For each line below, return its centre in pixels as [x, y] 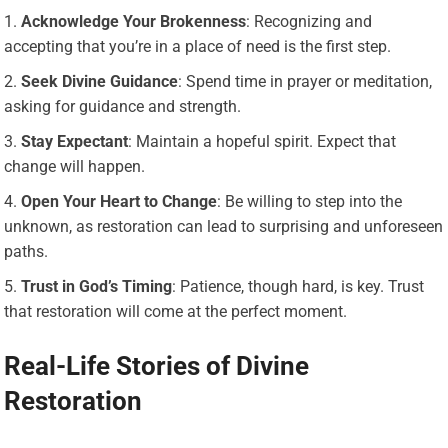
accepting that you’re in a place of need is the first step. [198, 46]
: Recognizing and [309, 21]
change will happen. [75, 166]
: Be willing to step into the [310, 201]
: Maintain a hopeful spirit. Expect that [262, 141]
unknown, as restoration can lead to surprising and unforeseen [224, 226]
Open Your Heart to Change [119, 201]
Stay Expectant [75, 141]
